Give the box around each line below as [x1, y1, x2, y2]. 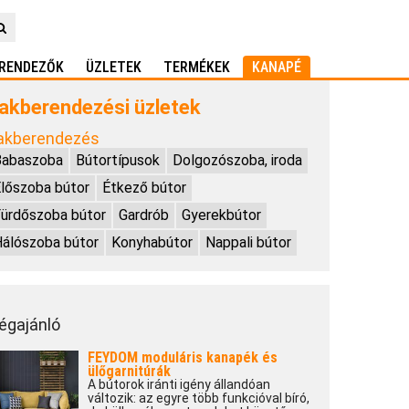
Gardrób [118, 206, 169, 224]
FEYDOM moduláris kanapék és [87, 349, 278, 366]
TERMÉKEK [163, 58, 230, 76]
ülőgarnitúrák [87, 362, 171, 380]
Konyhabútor [110, 234, 193, 251]
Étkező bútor [101, 179, 186, 196]
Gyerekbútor [181, 206, 261, 224]
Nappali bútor [204, 234, 291, 251]
